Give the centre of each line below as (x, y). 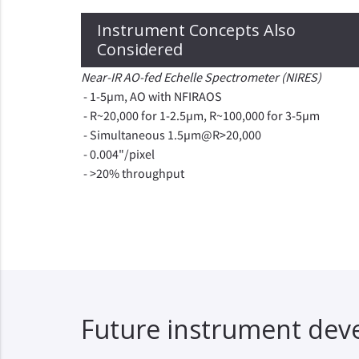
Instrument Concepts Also (196, 30)
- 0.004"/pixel (117, 154)
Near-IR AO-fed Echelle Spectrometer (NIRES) (201, 77)
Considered (139, 49)
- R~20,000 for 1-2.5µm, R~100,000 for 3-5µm (200, 115)
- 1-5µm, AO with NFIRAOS (151, 96)
